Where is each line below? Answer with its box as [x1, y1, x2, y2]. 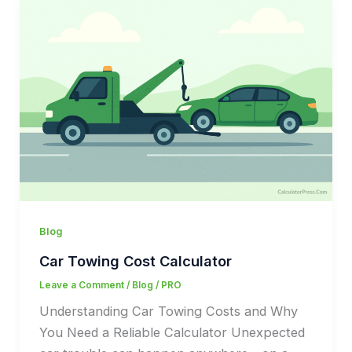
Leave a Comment [38, 279, 124, 291]
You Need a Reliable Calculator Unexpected [38, 324, 305, 341]
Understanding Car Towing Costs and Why [38, 303, 298, 320]
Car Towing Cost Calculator [38, 251, 232, 269]
